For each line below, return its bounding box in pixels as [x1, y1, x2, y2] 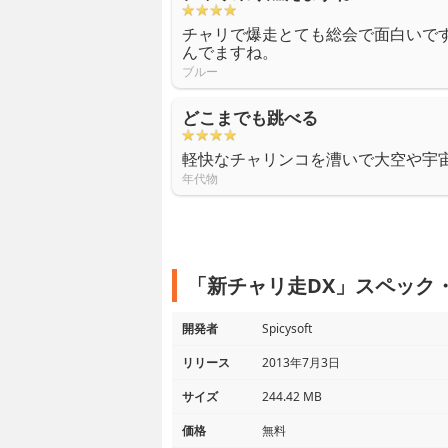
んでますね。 [182, 41, 278, 64]
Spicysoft [262, 320, 312, 338]
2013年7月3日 [262, 354, 340, 372]
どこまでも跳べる [182, 106, 318, 130]
